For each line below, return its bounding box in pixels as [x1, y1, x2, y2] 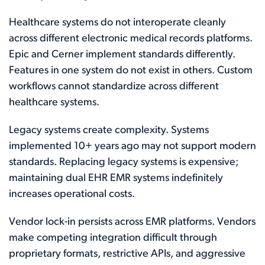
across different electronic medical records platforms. [9, 33, 253, 44]
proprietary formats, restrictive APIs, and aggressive [9, 248, 245, 260]
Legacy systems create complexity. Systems [9, 125, 209, 136]
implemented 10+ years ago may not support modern [9, 141, 256, 152]
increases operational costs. [9, 189, 135, 200]
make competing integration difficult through [9, 232, 217, 244]
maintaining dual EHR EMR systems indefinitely [9, 173, 223, 184]
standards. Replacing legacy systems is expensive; [9, 157, 238, 168]
